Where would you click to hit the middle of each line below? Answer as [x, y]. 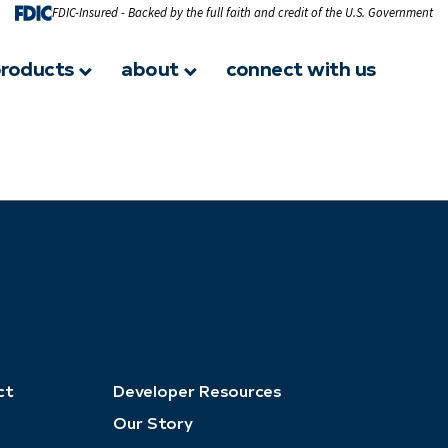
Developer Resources [196, 390]
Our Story [152, 422]
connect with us [301, 67]
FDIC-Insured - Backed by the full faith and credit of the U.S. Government [243, 13]
